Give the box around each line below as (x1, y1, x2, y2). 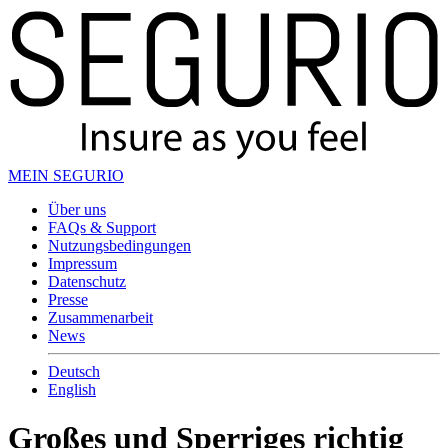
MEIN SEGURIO (8, 166, 124, 184)
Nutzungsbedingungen (48, 236, 191, 254)
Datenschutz (48, 272, 126, 290)
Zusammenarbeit (48, 308, 153, 326)
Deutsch (48, 362, 100, 380)
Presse (48, 290, 88, 308)
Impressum (48, 254, 117, 272)
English (48, 380, 96, 398)
